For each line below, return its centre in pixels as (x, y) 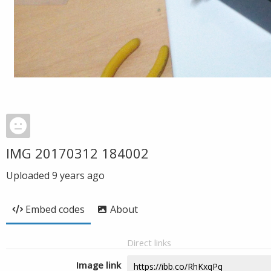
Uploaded (29, 175)
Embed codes (55, 209)
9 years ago (78, 175)
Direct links (149, 243)
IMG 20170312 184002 (77, 153)
